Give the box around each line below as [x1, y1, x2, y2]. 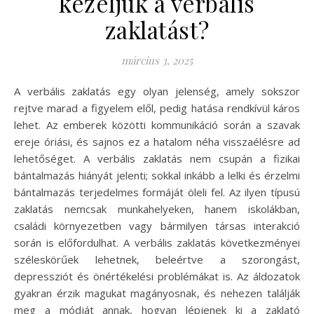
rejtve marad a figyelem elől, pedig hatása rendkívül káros [14, 100, 300, 115]
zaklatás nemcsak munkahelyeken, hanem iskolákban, [14, 201, 300, 216]
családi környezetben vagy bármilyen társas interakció [14, 218, 300, 233]
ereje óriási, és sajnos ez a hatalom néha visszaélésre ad [14, 134, 300, 149]
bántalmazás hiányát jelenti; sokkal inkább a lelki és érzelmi [14, 168, 300, 182]
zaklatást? [104, 13, 210, 45]
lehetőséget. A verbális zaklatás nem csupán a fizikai [14, 151, 300, 165]
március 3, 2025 [121, 53, 193, 67]
